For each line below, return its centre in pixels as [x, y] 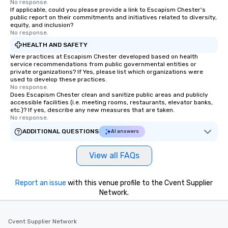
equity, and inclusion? [42, 25]
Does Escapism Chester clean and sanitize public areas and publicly [109, 95]
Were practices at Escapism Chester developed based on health [104, 56]
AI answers [125, 131]
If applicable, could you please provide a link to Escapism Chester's [108, 10]
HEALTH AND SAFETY [55, 45]
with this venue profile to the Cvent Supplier [139, 183]
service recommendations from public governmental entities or [103, 64]
